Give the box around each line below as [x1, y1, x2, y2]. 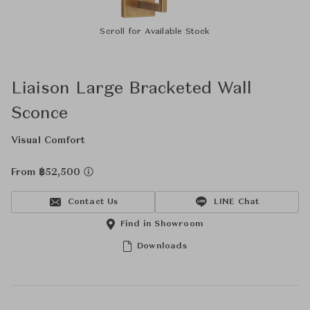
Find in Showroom [120, 220, 204, 228]
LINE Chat [213, 198, 260, 206]
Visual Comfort [11, 136, 86, 145]
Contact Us [67, 198, 118, 206]
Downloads [137, 242, 187, 250]
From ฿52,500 [11, 167, 84, 177]
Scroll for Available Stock [100, 28, 210, 36]
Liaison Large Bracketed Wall [11, 81, 252, 98]
